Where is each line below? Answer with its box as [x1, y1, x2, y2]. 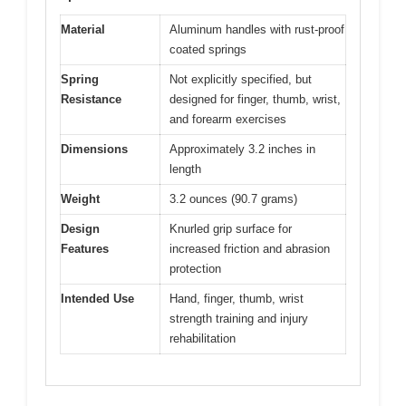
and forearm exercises [169, 111, 286, 126]
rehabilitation [169, 331, 236, 345]
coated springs [169, 42, 246, 56]
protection [169, 261, 221, 275]
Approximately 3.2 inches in [169, 141, 315, 156]
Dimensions [61, 141, 128, 156]
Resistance [61, 92, 121, 106]
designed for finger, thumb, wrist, [169, 92, 341, 106]
